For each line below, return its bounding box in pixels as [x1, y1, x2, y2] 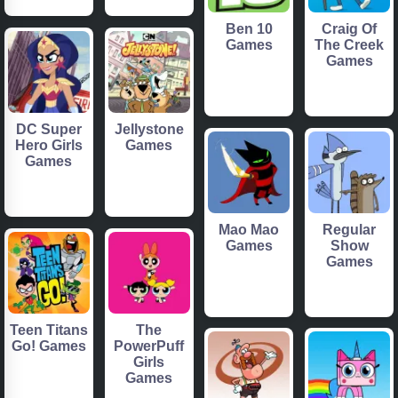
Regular [322, 221, 377, 237]
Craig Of [322, 21, 378, 37]
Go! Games [11, 338, 86, 354]
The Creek [314, 37, 385, 53]
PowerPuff [114, 338, 185, 354]
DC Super [15, 121, 82, 137]
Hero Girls [14, 137, 83, 153]
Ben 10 [225, 21, 273, 37]
